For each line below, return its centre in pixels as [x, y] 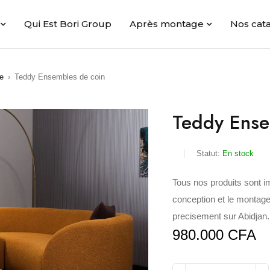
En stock [238, 153]
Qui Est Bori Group [68, 24]
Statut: [209, 153]
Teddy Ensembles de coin [60, 77]
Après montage [167, 24]
